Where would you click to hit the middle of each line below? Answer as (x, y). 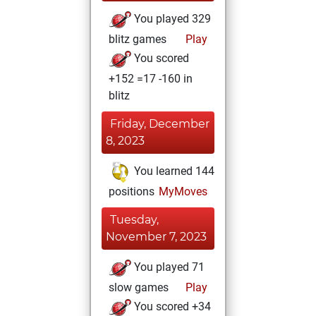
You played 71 (168, 267)
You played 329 (171, 19)
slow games (139, 287)
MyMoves (182, 192)
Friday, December (160, 124)
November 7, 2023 (156, 237)
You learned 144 (173, 171)
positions (132, 192)
